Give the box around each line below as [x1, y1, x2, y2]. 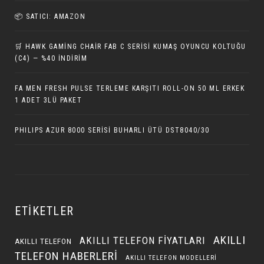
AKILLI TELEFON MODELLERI [126, 254, 217, 262]
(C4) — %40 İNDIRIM [15, 54, 87, 62]
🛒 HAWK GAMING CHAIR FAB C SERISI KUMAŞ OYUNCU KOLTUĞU [15, 42, 246, 51]
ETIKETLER [15, 204, 74, 218]
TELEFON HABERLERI [15, 249, 118, 263]
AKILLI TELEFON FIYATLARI [80, 235, 206, 246]
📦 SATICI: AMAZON [15, 12, 85, 21]
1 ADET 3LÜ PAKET [15, 96, 82, 104]
